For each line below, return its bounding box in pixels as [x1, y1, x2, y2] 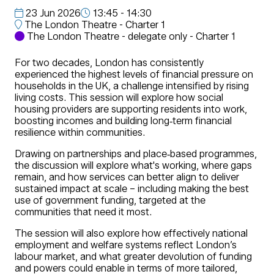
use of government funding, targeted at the [15, 194, 206, 206]
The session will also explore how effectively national [15, 227, 248, 239]
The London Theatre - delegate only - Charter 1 [27, 30, 235, 42]
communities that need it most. [15, 206, 157, 218]
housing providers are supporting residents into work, [15, 103, 247, 115]
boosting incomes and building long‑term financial [15, 114, 232, 127]
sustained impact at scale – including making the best [15, 182, 249, 194]
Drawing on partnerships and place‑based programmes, [15, 147, 257, 160]
